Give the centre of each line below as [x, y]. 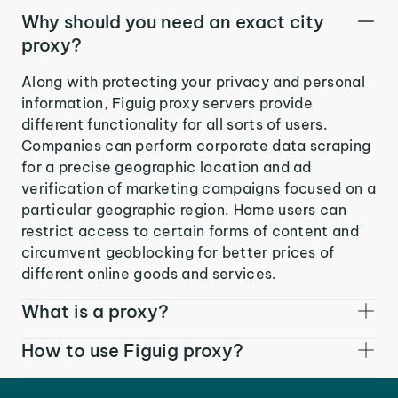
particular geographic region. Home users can [184, 209]
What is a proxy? [95, 311]
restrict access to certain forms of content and [191, 231]
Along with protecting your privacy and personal [194, 81]
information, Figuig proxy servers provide [167, 103]
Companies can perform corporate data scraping [196, 145]
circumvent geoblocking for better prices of [178, 252]
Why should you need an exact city [173, 21]
